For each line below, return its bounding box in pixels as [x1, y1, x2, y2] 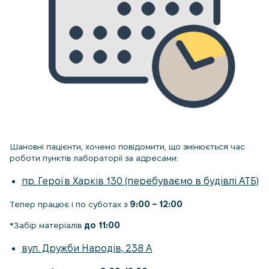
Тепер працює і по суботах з [10, 199, 130, 210]
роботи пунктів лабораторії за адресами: [10, 153, 178, 163]
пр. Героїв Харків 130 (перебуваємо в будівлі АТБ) [22, 176, 259, 187]
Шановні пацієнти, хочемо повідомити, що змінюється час [10, 142, 245, 152]
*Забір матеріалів [10, 220, 84, 231]
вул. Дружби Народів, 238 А [22, 243, 152, 254]
